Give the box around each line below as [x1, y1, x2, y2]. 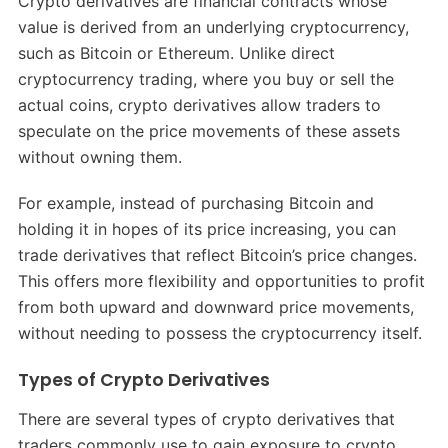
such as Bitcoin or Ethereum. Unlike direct [17, 42, 335, 63]
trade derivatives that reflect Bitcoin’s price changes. [17, 244, 417, 265]
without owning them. [17, 146, 182, 167]
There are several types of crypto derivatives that [17, 409, 395, 430]
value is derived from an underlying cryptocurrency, [17, 16, 409, 37]
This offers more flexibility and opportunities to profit [17, 270, 425, 291]
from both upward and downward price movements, [17, 296, 414, 317]
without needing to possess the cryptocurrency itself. [17, 322, 422, 343]
